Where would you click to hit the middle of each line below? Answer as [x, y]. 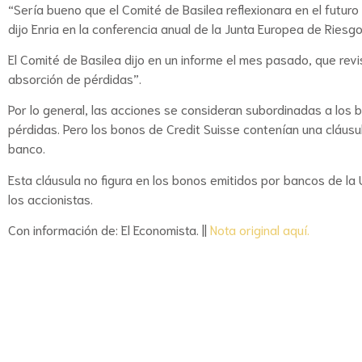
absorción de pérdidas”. [75, 78]
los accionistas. [51, 198]
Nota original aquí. [260, 229]
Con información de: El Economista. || [109, 229]
